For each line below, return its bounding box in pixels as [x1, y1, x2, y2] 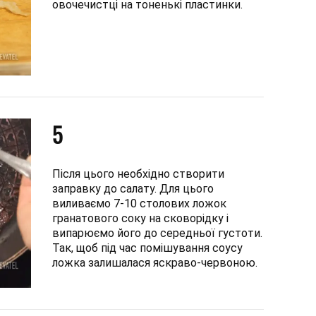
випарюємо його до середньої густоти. [52, 226, 262, 240]
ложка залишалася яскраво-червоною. [52, 255, 257, 269]
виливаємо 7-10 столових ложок [52, 196, 226, 210]
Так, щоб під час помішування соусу [52, 241, 243, 255]
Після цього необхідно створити [52, 166, 224, 181]
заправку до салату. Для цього [52, 181, 214, 195]
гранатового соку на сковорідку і [52, 211, 229, 225]
